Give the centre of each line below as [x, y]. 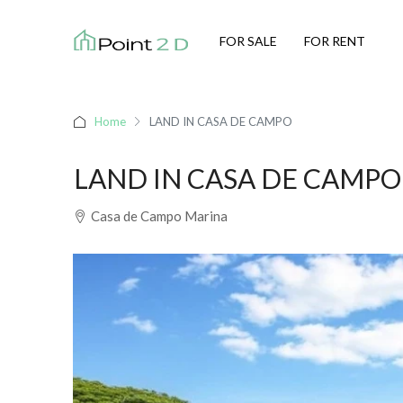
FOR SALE [248, 40]
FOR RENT [335, 40]
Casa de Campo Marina [159, 216]
